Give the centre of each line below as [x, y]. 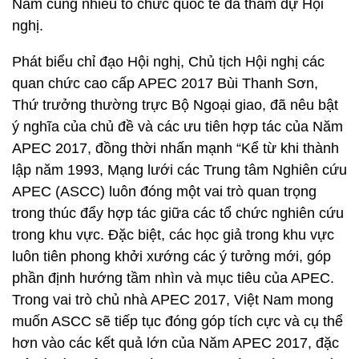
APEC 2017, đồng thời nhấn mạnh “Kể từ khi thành [175, 148]
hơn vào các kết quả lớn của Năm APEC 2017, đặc [175, 343]
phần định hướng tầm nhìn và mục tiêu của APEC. [173, 278]
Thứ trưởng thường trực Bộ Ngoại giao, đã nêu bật [175, 105]
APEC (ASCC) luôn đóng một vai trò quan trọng [164, 192]
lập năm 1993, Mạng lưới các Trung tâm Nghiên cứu [179, 170]
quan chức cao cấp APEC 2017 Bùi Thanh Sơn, [165, 83]
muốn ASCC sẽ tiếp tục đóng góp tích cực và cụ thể [177, 321]
